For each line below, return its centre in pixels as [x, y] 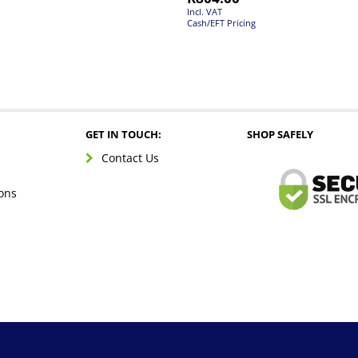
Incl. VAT [205, 11]
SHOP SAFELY [280, 134]
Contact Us [130, 157]
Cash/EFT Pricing [221, 22]
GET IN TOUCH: [123, 134]
